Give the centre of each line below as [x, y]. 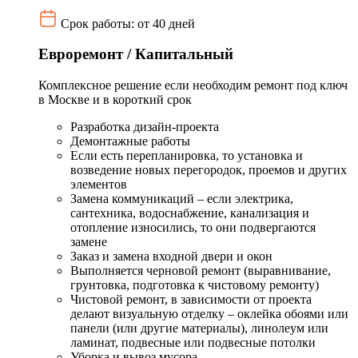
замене [89, 242]
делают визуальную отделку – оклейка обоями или [209, 314]
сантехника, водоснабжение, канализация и [190, 213]
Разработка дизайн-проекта [145, 127]
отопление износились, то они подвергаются [193, 228]
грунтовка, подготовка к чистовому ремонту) [195, 285]
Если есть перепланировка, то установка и [187, 156]
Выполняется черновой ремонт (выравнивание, [201, 271]
